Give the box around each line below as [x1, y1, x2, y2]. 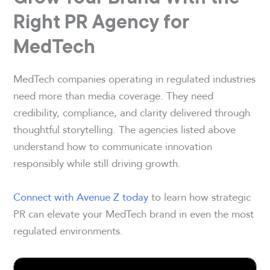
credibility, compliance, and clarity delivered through [13, 104, 251, 121]
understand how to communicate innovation [13, 138, 213, 155]
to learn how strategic [148, 188, 251, 205]
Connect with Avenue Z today [13, 188, 149, 205]
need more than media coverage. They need [13, 87, 214, 104]
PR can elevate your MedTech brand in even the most [13, 205, 254, 222]
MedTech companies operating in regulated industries [13, 71, 256, 87]
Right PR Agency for [13, 10, 189, 33]
